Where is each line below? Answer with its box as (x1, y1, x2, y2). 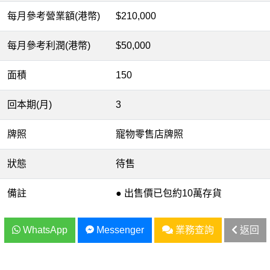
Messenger (93, 225, 144, 235)
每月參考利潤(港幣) (7, 40, 90, 51)
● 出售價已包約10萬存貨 (116, 188, 222, 198)
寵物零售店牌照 (116, 129, 183, 139)
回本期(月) (7, 99, 52, 110)
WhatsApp (20, 225, 67, 235)
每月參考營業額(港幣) (7, 11, 100, 21)
